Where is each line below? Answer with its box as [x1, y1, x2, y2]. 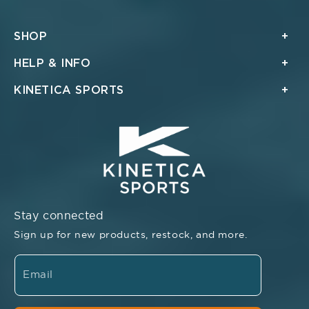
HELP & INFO [14, 58, 91, 70]
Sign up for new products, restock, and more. [14, 229, 248, 240]
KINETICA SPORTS [14, 85, 124, 97]
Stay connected [14, 209, 104, 221]
